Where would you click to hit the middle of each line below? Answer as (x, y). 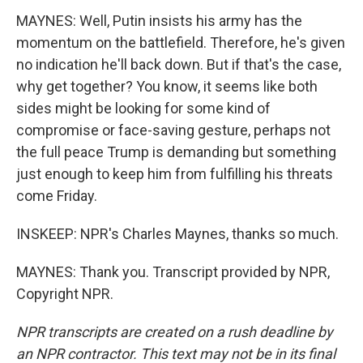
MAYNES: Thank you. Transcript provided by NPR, (173, 272)
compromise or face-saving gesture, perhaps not (173, 130)
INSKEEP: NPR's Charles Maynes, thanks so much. (177, 234)
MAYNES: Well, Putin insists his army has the (159, 21)
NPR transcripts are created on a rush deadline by (175, 332)
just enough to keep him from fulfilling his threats (175, 174)
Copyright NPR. (65, 294)
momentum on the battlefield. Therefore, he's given (181, 43)
